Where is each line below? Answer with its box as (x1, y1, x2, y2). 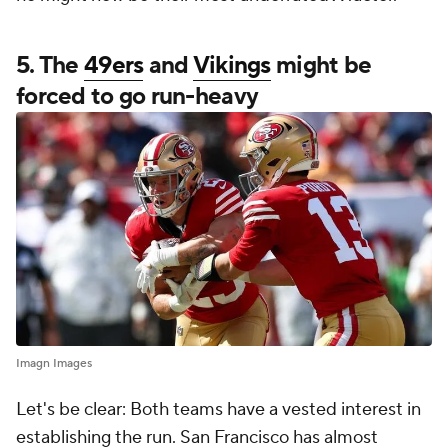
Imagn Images (16, 356, 92, 372)
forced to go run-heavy (16, 81, 259, 113)
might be (270, 50, 372, 82)
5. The (16, 50, 84, 82)
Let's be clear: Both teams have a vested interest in (16, 398, 421, 422)
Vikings (192, 50, 271, 82)
